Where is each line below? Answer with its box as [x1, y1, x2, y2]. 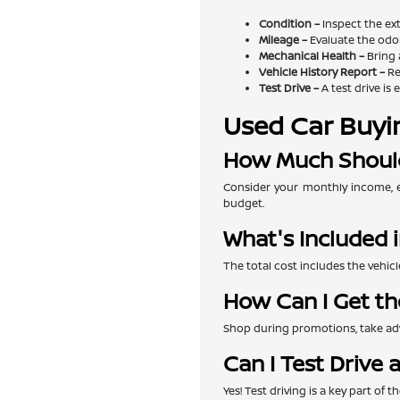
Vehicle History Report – [259, 64, 386, 79]
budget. [223, 196, 265, 211]
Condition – [259, 16, 321, 31]
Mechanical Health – [259, 48, 365, 63]
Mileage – [259, 32, 308, 47]
